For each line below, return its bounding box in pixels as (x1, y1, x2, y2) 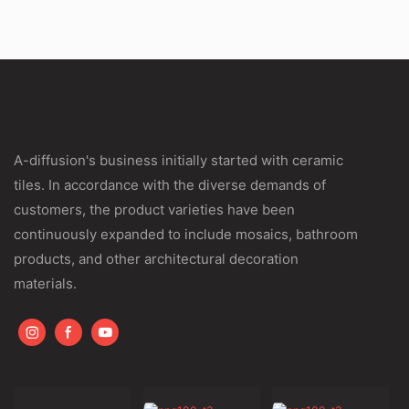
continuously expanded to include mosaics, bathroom (14, 225, 358, 243)
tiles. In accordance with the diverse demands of (14, 175, 326, 194)
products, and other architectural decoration (14, 249, 299, 267)
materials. (14, 274, 77, 292)
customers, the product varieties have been (14, 200, 295, 218)
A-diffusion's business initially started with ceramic (14, 151, 343, 169)
